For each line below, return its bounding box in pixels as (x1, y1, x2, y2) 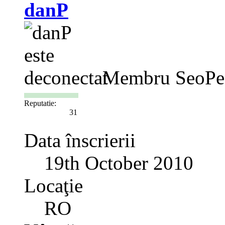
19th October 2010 (44, 152, 193, 174)
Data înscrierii (24, 130, 136, 152)
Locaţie (24, 175, 83, 197)
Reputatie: (24, 99, 56, 108)
